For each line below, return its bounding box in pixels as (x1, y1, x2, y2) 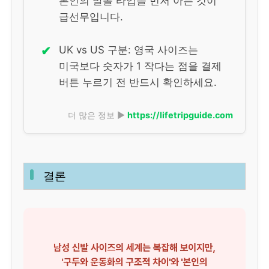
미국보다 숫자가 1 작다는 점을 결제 (59, 60, 222, 73)
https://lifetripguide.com (127, 110, 233, 121)
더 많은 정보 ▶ (68, 110, 125, 121)
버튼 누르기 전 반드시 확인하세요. (59, 76, 217, 89)
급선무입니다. (59, 11, 123, 23)
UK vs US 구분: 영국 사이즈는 (59, 44, 198, 56)
